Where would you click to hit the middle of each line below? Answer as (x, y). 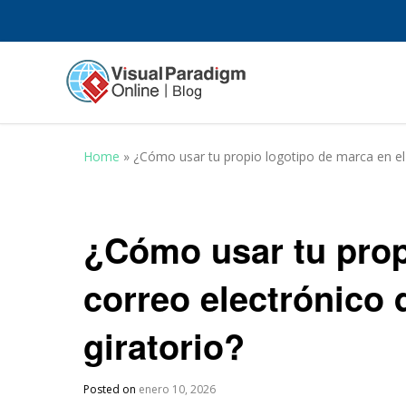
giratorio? (164, 346)
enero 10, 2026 (177, 389)
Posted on (111, 389)
